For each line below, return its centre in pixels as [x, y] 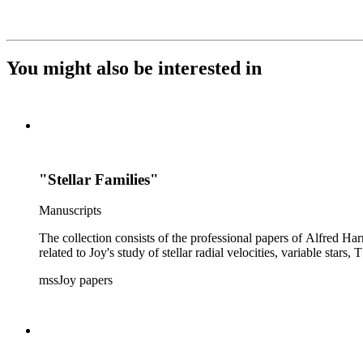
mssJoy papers [76, 280]
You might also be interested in [134, 68]
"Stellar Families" [99, 179]
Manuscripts [70, 211]
